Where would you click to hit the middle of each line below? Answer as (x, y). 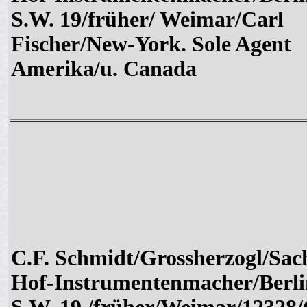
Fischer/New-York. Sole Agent (151, 45)
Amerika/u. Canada (104, 69)
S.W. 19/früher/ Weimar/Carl (147, 20)
